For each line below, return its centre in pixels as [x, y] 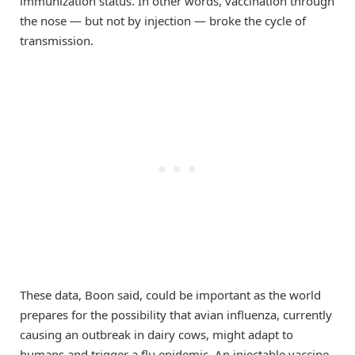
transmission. [57, 41]
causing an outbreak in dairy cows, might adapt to [157, 335]
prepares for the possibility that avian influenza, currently [176, 315]
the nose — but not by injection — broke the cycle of [163, 21]
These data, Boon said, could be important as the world [170, 295]
